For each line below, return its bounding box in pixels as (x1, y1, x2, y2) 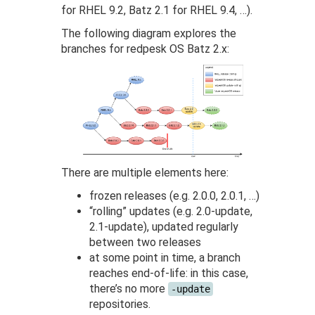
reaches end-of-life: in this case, (89, 266, 249, 280)
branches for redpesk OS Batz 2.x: (61, 42, 230, 56)
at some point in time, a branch (89, 250, 241, 264)
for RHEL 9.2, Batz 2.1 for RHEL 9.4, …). (61, 4, 253, 18)
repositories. (89, 297, 151, 311)
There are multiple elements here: (61, 165, 229, 179)
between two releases (89, 235, 202, 249)
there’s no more (89, 281, 169, 295)
